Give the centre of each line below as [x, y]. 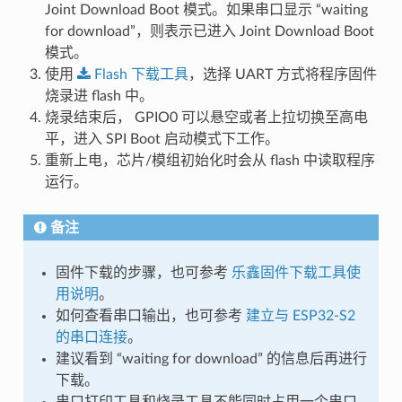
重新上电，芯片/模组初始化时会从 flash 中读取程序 [210, 160]
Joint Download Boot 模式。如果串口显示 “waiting [206, 9]
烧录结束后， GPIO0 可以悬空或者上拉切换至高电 [206, 117]
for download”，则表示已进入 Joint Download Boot [209, 31]
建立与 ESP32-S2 [300, 315]
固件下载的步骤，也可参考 [143, 272]
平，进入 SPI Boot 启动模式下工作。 [162, 139]
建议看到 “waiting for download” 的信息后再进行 [211, 358]
